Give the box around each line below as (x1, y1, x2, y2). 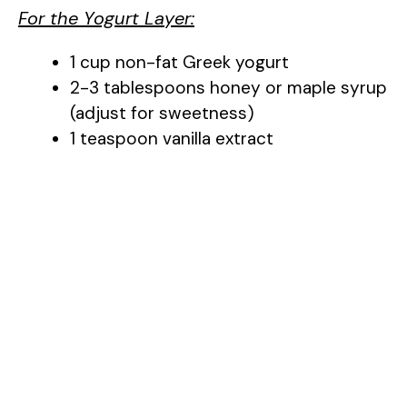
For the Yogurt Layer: (18, 6, 194, 31)
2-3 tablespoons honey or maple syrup (70, 76, 387, 100)
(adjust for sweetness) (70, 102, 254, 125)
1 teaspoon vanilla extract (70, 127, 273, 151)
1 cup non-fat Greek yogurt (70, 51, 289, 74)
